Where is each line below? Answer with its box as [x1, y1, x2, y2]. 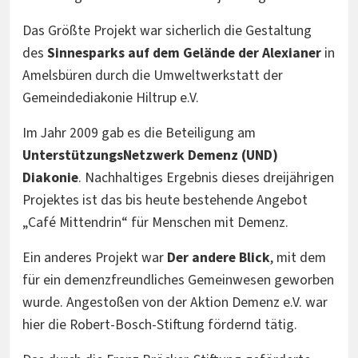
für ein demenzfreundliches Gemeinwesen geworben [22, 270, 334, 291]
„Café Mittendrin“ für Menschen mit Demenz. [22, 213, 288, 233]
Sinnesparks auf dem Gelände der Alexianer [47, 43, 321, 64]
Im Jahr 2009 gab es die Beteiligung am [22, 123, 256, 144]
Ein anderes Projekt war [22, 248, 167, 268]
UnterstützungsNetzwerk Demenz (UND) [22, 145, 278, 166]
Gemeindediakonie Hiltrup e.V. [22, 88, 199, 109]
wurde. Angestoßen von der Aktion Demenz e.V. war [22, 292, 328, 313]
